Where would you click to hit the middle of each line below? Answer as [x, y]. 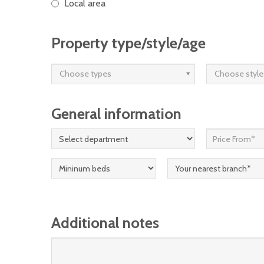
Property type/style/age [128, 43]
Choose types [85, 74]
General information [116, 114]
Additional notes [105, 223]
